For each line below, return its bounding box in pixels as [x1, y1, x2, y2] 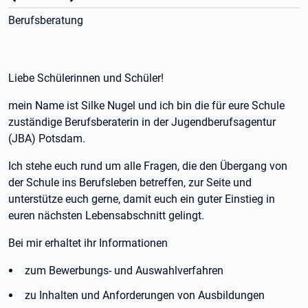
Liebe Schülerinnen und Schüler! [8, 71, 164, 85]
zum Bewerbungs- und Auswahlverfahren [25, 264, 223, 277]
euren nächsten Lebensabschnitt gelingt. [8, 209, 204, 222]
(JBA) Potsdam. [8, 132, 85, 145]
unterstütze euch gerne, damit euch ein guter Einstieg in [8, 192, 275, 206]
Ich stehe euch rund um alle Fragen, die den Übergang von [8, 159, 287, 173]
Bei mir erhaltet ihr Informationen [8, 236, 168, 250]
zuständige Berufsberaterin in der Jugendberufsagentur [8, 115, 276, 129]
